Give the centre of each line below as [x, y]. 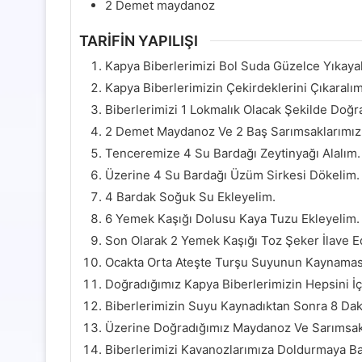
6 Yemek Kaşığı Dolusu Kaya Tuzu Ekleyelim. [232, 219]
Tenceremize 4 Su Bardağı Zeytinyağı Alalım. [233, 154]
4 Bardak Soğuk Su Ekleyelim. [190, 197]
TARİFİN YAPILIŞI [139, 41]
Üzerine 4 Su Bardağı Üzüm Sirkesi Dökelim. [232, 175]
